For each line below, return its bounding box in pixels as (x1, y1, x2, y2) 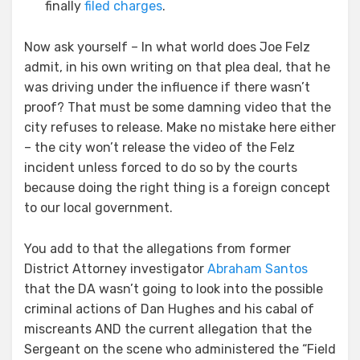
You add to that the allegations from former (24, 240, 291, 256)
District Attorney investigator (24, 260, 207, 276)
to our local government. (24, 199, 173, 215)
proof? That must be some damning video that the (24, 99, 331, 115)
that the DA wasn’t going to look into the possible (24, 280, 323, 297)
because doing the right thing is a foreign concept (24, 179, 330, 195)
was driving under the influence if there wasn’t (24, 79, 310, 95)
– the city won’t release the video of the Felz (24, 139, 295, 155)
